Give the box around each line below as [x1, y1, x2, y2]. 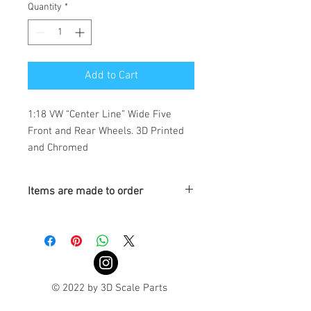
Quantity [28, 1, 62, 14]
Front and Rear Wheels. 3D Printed [28, 125, 184, 138]
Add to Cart [84, 69, 138, 83]
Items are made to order [28, 185, 143, 199]
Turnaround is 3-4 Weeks [28, 212, 130, 224]
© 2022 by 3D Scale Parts [51, 282, 170, 295]
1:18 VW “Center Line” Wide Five [28, 108, 171, 121]
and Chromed [28, 142, 91, 155]
